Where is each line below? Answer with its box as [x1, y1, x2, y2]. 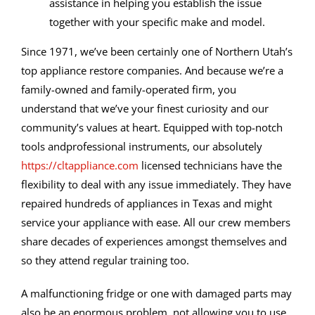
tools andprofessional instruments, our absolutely [21, 139, 262, 154]
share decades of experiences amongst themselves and [21, 234, 287, 249]
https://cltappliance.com [21, 158, 139, 173]
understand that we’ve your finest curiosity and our [21, 101, 269, 116]
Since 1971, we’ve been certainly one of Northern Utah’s [21, 44, 292, 59]
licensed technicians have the [139, 158, 282, 173]
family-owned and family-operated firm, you [21, 82, 236, 97]
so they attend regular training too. [21, 253, 189, 268]
